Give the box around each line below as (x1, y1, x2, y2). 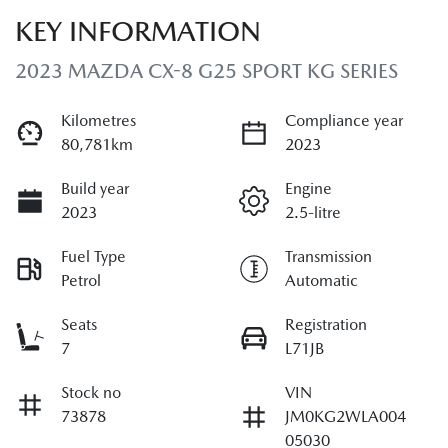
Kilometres (61, 110, 136, 130)
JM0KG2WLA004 (285, 406, 406, 426)
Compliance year (285, 110, 403, 130)
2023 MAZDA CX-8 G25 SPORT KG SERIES (15, 58, 398, 83)
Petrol (61, 270, 101, 290)
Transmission (285, 246, 372, 266)
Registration (285, 314, 367, 334)
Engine (285, 178, 332, 198)
